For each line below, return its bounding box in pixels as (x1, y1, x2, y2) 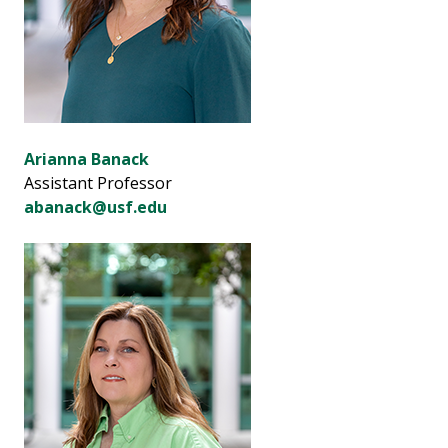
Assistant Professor (24, 172, 172, 195)
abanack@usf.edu (24, 196, 167, 219)
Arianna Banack (24, 148, 149, 171)
